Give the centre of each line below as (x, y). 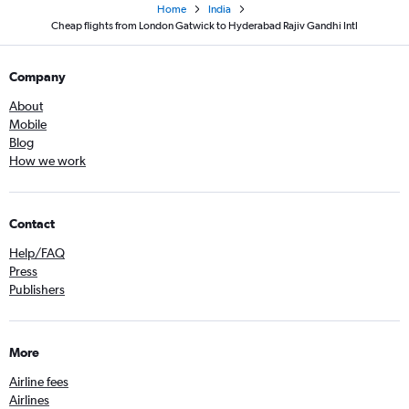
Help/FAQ (37, 253)
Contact (32, 224)
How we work (47, 161)
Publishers (37, 290)
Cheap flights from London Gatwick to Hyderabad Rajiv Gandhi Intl (204, 26)
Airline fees (39, 382)
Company (37, 77)
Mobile (28, 125)
